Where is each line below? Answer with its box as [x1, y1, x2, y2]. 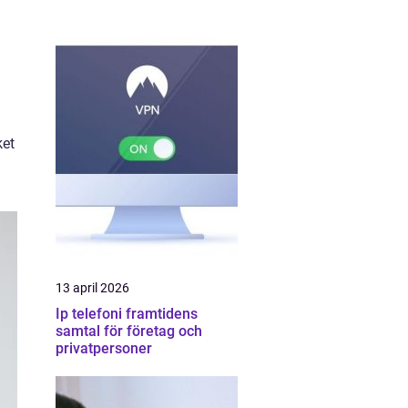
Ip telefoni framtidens [56, 305, 126, 322]
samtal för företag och [56, 322, 202, 340]
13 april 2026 [56, 280, 129, 295]
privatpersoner [56, 340, 152, 357]
